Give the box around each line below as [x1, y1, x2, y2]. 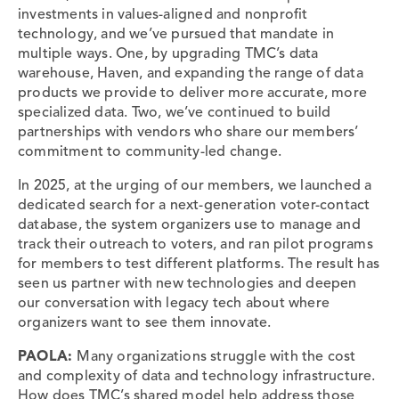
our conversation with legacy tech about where [18, 296, 330, 311]
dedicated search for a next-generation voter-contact [18, 198, 370, 213]
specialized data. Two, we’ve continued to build [18, 105, 331, 120]
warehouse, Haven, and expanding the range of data [18, 66, 363, 81]
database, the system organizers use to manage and [18, 217, 361, 232]
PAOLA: [18, 349, 77, 364]
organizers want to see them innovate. [18, 315, 272, 330]
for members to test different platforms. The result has [18, 256, 380, 272]
